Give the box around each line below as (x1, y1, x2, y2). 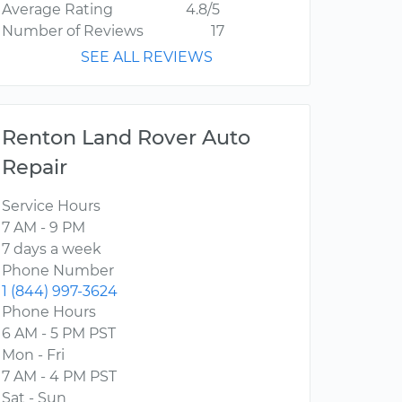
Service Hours (2, 197, 100, 215)
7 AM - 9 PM (2, 219, 85, 237)
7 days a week (2, 240, 101, 258)
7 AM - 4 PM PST (2, 368, 117, 386)
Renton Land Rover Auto (2, 125, 250, 151)
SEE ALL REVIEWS (81, 48, 213, 66)
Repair (2, 154, 67, 180)
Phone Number (2, 262, 114, 280)
